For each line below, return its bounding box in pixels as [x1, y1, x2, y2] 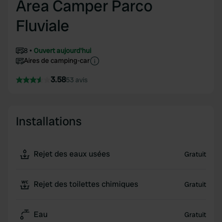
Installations [16, 113, 82, 129]
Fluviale [16, 15, 69, 36]
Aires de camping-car [24, 56, 90, 65]
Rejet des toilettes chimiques [34, 179, 138, 189]
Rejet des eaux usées [34, 149, 110, 159]
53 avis [66, 75, 88, 84]
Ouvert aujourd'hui [34, 46, 91, 55]
